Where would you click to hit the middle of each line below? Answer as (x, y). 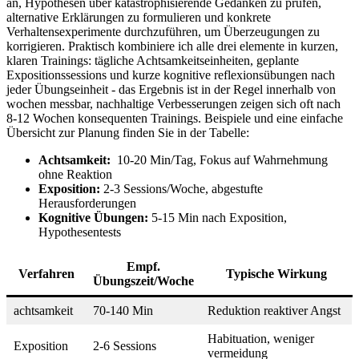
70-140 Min (123, 310)
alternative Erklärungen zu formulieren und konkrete (139, 17)
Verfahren (46, 273)
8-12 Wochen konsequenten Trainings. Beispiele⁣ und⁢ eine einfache (175, 118)
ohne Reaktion (75, 174)
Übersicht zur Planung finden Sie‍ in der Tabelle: (128, 132)
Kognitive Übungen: (93, 217)
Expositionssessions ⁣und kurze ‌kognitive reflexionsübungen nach (171, 75)
